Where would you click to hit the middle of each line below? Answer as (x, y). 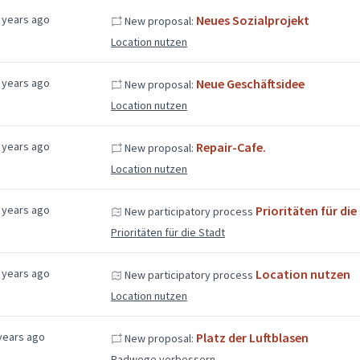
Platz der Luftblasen (252, 337)
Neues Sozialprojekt (252, 20)
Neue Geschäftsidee (250, 83)
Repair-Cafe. (231, 147)
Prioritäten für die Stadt (168, 232)
